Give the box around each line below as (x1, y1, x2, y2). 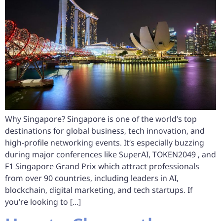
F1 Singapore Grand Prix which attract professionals (5, 161, 199, 172)
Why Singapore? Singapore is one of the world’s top (5, 113, 197, 125)
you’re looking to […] (5, 196, 81, 208)
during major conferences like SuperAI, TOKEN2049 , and (5, 149, 216, 160)
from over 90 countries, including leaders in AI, (5, 173, 179, 184)
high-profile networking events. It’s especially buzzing (5, 137, 204, 148)
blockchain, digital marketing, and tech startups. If (5, 184, 192, 196)
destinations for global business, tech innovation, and (5, 125, 205, 137)
